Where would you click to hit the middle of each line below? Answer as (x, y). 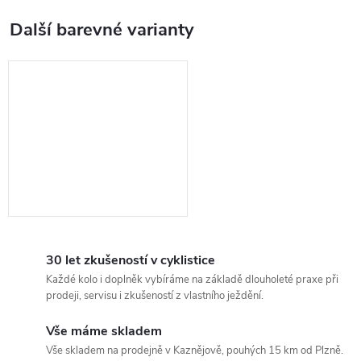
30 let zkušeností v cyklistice (131, 260)
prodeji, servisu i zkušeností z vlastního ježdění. (155, 295)
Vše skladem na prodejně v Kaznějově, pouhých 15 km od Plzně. (195, 350)
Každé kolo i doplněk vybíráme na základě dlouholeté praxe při (192, 279)
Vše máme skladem (104, 331)
